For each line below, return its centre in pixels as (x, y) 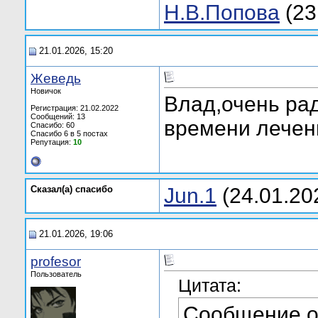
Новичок (46, 91)
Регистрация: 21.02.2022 (75, 108)
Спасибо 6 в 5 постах (69, 133)
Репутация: (52, 142)
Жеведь (56, 78)
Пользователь (56, 274)
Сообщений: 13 (58, 116)
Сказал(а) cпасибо (72, 189)
